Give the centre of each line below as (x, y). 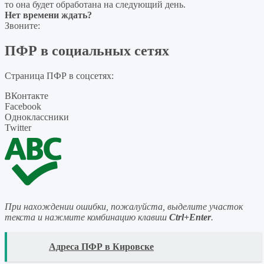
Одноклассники (37, 117)
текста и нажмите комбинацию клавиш (87, 217)
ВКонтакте (27, 95)
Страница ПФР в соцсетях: (59, 75)
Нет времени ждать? (48, 15)
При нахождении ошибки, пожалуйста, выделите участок (124, 206)
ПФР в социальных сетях (87, 51)
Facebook (23, 106)
